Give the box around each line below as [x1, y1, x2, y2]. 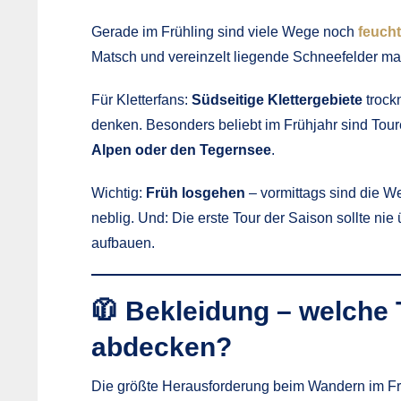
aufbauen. [91, 235, 155, 251]
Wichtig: [91, 184, 146, 200]
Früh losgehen [146, 184, 245, 200]
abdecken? [91, 331, 232, 362]
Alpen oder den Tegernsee [91, 141, 271, 158]
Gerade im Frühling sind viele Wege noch [91, 23, 358, 39]
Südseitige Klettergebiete [192, 91, 363, 107]
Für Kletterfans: [91, 91, 192, 107]
